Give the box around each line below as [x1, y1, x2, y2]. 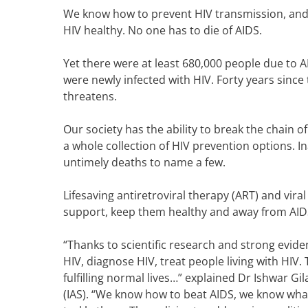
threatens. [63, 89, 117, 104]
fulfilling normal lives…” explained [63, 270, 238, 285]
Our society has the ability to [63, 122, 214, 137]
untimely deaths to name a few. [63, 155, 228, 170]
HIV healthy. [63, 23, 128, 38]
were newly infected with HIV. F [63, 72, 222, 87]
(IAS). [63, 287, 91, 302]
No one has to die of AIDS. [128, 23, 262, 38]
